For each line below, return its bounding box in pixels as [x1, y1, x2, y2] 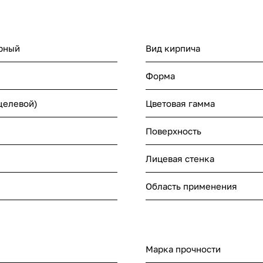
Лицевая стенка [146, 153, 214, 164]
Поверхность [146, 126, 201, 137]
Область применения [146, 181, 237, 192]
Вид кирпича [146, 43, 200, 54]
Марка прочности [146, 244, 221, 255]
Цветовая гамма [146, 98, 215, 109]
